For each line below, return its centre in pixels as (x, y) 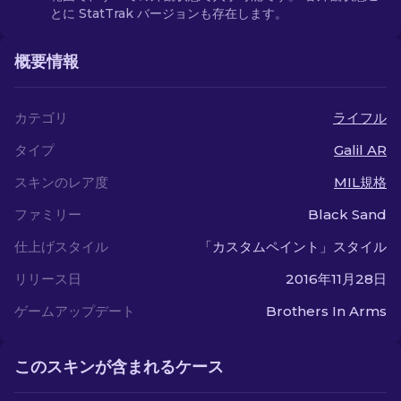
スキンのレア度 (61, 182)
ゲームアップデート (75, 311)
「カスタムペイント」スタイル (293, 247)
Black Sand (347, 214)
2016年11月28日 (336, 279)
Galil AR (360, 150)
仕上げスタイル (61, 247)
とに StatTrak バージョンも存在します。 (169, 13)
